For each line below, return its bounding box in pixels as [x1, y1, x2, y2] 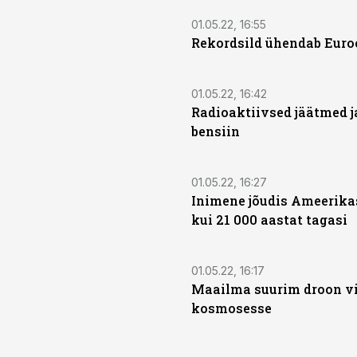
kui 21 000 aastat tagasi [191, 211, 347, 228]
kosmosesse [191, 300, 272, 316]
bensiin [191, 123, 240, 139]
